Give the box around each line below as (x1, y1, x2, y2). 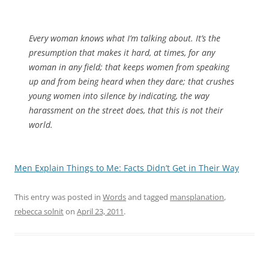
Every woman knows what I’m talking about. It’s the (29, 32, 220, 44)
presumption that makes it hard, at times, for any (29, 46, 215, 58)
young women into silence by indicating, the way (29, 89, 209, 101)
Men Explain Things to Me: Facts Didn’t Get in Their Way (14, 162, 239, 174)
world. (29, 118, 53, 130)
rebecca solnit (14, 205, 64, 217)
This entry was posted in (14, 191, 103, 202)
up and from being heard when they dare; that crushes (29, 75, 234, 87)
